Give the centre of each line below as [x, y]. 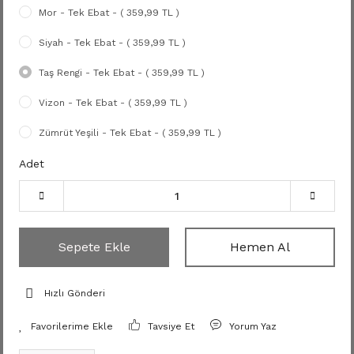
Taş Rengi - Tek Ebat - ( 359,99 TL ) [122, 73]
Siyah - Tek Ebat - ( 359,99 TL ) [112, 43]
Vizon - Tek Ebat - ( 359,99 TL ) [113, 103]
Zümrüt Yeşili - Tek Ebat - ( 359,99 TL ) [130, 133]
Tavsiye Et [171, 326]
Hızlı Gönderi [75, 293]
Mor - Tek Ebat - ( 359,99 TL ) [109, 13]
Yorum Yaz [253, 326]
